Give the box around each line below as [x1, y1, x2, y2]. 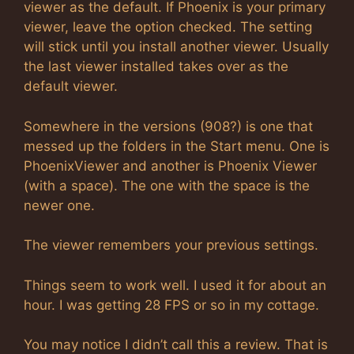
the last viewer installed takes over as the [24, 58, 288, 74]
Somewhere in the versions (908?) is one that [24, 118, 313, 134]
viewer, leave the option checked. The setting [24, 19, 312, 35]
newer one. [24, 197, 95, 213]
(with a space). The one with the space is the [24, 177, 310, 194]
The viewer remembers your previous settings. [24, 237, 318, 253]
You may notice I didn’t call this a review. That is [24, 337, 328, 352]
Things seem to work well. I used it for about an [24, 277, 326, 293]
